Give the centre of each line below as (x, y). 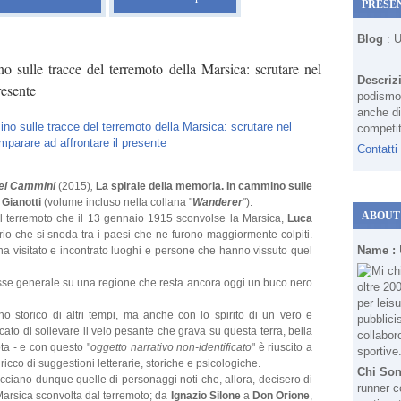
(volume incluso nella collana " (117, 202)
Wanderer (218, 202)
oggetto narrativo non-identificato (171, 347)
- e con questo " (51, 347)
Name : (378, 250)
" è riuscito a (282, 347)
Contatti (377, 149)
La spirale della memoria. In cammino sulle (204, 186)
